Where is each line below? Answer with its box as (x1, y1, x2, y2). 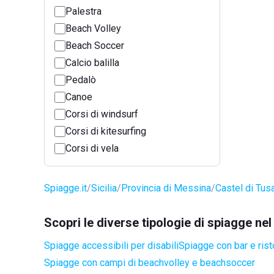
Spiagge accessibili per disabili (44, 240, 179, 251)
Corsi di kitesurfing (65, 125, 146, 137)
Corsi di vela (65, 143, 119, 154)
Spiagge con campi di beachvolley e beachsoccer (44, 257, 255, 268)
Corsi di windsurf (65, 108, 138, 120)
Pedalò (65, 74, 96, 86)
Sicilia (91, 182, 117, 194)
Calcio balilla (65, 57, 119, 68)
